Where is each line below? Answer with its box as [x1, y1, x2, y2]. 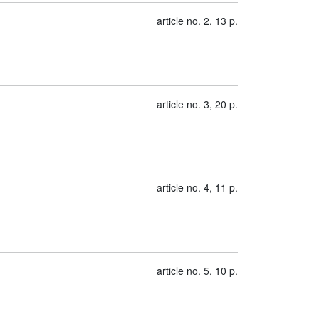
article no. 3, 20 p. [157, 97, 238, 111]
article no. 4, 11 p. [157, 180, 238, 194]
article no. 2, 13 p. [157, 14, 238, 28]
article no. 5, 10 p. [157, 263, 238, 278]
